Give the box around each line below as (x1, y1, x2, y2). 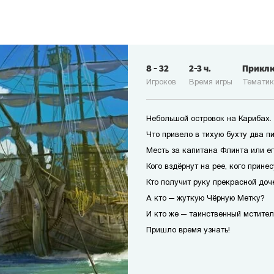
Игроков (146, 78, 176, 86)
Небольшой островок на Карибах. (146, 115, 272, 123)
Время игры (189, 78, 232, 86)
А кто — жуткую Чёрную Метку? (146, 194, 265, 202)
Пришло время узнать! (146, 226, 230, 234)
